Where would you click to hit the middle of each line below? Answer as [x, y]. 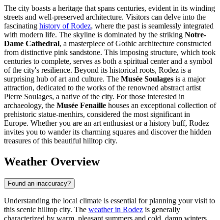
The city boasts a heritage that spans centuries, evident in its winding [110, 8]
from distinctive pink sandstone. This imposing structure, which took [110, 53]
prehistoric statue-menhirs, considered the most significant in [97, 114]
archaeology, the [30, 106]
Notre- [195, 35]
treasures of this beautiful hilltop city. [61, 141]
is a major [189, 79]
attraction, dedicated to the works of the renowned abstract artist [102, 88]
